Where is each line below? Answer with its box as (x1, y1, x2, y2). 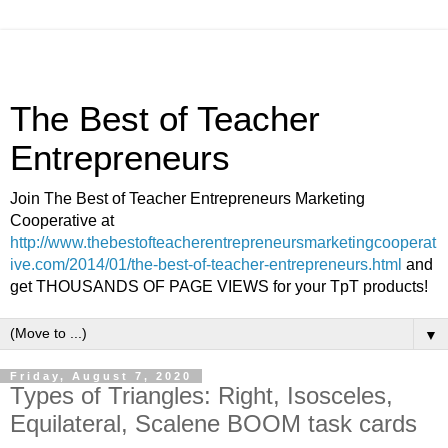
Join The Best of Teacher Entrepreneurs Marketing (10, 190, 365, 207)
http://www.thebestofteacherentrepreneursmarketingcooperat (10, 234, 436, 251)
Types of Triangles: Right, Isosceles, (10, 382, 393, 409)
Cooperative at (10, 212, 114, 229)
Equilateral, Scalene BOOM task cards (10, 410, 417, 437)
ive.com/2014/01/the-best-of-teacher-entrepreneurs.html (10, 256, 402, 273)
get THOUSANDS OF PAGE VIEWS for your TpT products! (10, 278, 428, 295)
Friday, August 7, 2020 (10, 370, 192, 382)
